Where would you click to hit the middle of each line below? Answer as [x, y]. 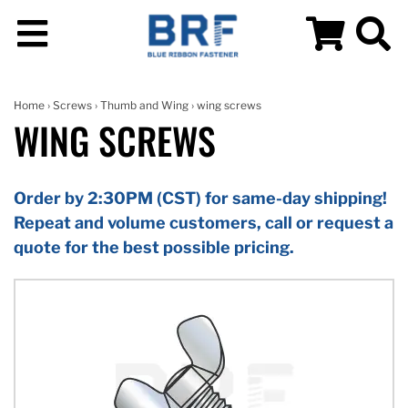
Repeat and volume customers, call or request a [204, 222]
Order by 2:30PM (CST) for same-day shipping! [200, 198]
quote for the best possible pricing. [154, 247]
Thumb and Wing [144, 105]
